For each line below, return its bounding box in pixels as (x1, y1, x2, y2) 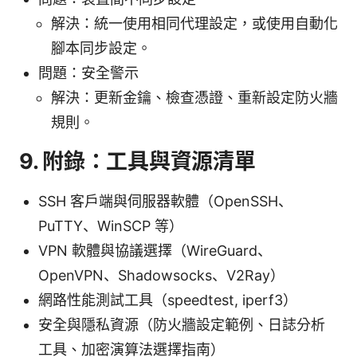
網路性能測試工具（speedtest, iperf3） (38, 291, 297, 308)
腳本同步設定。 (51, 39, 151, 57)
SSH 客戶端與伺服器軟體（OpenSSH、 (38, 192, 292, 210)
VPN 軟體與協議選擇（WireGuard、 (38, 241, 272, 259)
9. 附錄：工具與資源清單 (19, 147, 256, 175)
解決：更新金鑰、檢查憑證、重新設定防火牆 (51, 88, 338, 106)
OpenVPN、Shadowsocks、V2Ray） (38, 266, 284, 284)
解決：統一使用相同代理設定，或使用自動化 (51, 14, 338, 32)
